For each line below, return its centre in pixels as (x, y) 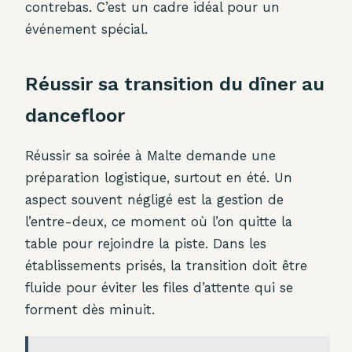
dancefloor (75, 115)
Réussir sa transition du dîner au (175, 84)
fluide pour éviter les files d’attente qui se (159, 287)
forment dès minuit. (90, 309)
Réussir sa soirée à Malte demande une (150, 155)
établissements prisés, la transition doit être (166, 265)
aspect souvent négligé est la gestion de (154, 199)
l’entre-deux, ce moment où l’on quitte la (159, 221)
